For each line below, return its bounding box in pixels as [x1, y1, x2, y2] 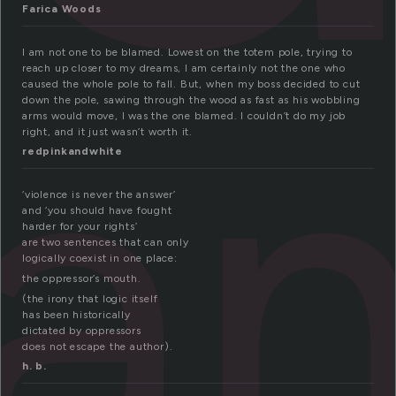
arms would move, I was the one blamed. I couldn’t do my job [22, 110, 346, 123]
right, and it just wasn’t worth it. [22, 126, 194, 139]
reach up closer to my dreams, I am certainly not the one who [22, 62, 346, 75]
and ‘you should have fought [22, 204, 172, 217]
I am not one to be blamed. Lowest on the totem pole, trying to [22, 46, 353, 59]
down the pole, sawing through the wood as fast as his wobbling [22, 94, 361, 107]
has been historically [22, 308, 131, 322]
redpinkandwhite [22, 145, 123, 158]
